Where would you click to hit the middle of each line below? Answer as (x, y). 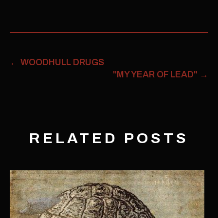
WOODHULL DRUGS (61, 62)
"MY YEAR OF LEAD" (156, 74)
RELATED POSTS (109, 138)
